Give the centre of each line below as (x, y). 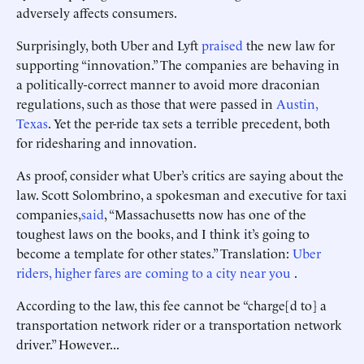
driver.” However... (68, 344)
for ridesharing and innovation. (106, 142)
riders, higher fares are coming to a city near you (154, 272)
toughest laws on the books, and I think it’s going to (163, 233)
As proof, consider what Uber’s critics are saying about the (180, 175)
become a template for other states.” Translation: (154, 253)
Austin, (297, 103)
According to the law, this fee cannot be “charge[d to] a (171, 305)
